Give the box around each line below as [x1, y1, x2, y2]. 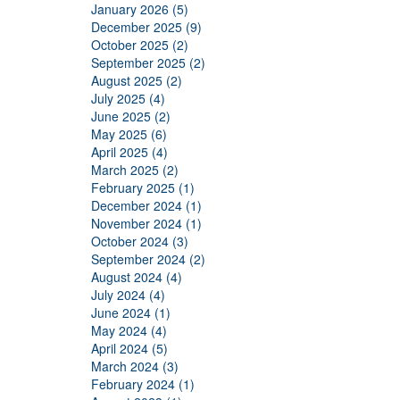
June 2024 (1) [91, 304, 171, 321]
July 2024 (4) [91, 286, 165, 304]
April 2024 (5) [91, 339, 168, 357]
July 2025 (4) [91, 89, 165, 107]
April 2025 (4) [91, 143, 168, 161]
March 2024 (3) [91, 357, 179, 375]
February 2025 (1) [91, 179, 195, 196]
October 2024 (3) [91, 232, 188, 250]
